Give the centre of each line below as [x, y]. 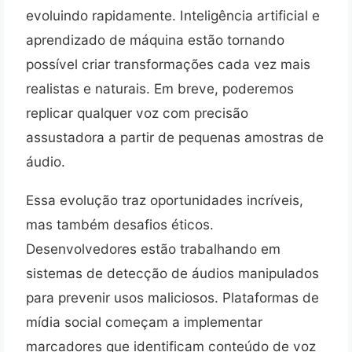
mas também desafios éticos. [120, 224]
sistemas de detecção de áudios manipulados [172, 273]
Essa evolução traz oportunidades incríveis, [165, 200]
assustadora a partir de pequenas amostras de [175, 137]
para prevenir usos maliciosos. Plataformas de [172, 297]
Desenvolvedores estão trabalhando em [153, 248]
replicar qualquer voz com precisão [137, 113]
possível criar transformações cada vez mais [168, 64]
